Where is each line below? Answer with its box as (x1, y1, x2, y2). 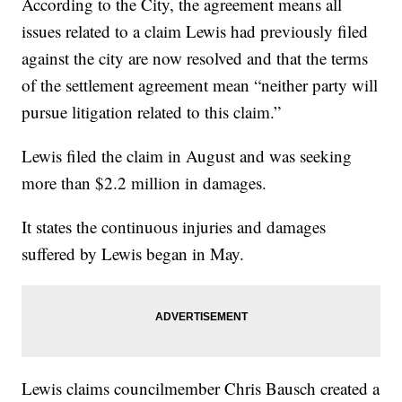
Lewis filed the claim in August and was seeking (22, 144, 353, 167)
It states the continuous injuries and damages (22, 214, 327, 238)
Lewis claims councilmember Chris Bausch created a (22, 376, 380, 399)
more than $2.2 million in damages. (22, 170, 267, 194)
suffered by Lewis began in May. (22, 241, 245, 265)
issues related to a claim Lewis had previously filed (22, 19, 369, 42)
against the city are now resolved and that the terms (22, 46, 369, 69)
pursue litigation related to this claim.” (22, 100, 282, 123)
